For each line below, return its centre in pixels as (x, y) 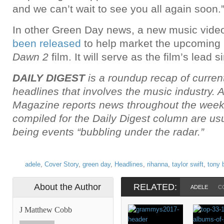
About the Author (67, 187)
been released (47, 43)
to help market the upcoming (151, 43)
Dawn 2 (30, 57)
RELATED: (155, 187)
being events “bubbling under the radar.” (108, 132)
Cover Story (61, 164)
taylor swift (188, 164)
